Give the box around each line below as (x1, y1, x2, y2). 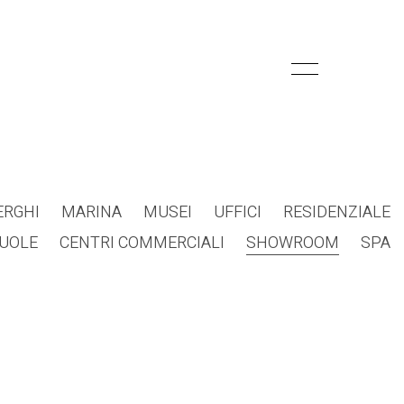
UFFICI (214, 199, 262, 225)
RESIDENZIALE (283, 199, 390, 225)
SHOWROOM (246, 230, 339, 255)
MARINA (61, 199, 122, 225)
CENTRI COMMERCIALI (60, 230, 225, 255)
